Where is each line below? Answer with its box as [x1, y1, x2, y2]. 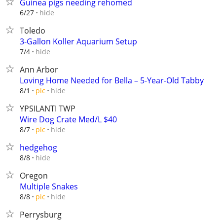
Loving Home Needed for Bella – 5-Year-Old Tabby [20, 75, 204, 86]
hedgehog [20, 142, 57, 153]
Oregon [20, 170, 48, 181]
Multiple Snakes [20, 181, 78, 192]
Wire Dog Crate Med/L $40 [20, 114, 117, 125]
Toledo [20, 25, 45, 36]
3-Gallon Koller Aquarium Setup [20, 36, 137, 47]
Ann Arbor [20, 64, 58, 75]
